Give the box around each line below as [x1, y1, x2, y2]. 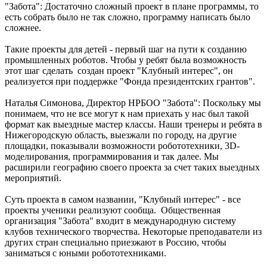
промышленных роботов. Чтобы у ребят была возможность [5, 54, 246, 65]
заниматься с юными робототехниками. [5, 247, 166, 258]
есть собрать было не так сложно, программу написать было [5, 11, 250, 22]
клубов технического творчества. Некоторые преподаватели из [5, 226, 262, 237]
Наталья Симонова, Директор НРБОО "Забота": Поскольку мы [5, 97, 261, 108]
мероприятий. [5, 172, 64, 183]
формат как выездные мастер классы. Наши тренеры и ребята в [5, 119, 262, 129]
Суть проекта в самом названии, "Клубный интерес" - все [5, 194, 241, 204]
